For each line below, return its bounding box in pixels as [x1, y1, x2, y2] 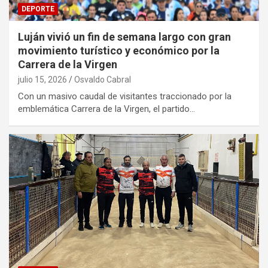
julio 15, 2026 [18, 75, 67, 84]
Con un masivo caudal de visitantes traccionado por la [18, 91, 232, 102]
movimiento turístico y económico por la [18, 44, 220, 57]
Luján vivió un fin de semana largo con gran [18, 31, 231, 43]
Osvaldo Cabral [74, 75, 131, 84]
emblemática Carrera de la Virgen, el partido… [18, 103, 195, 114]
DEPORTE [22, 5, 54, 13]
